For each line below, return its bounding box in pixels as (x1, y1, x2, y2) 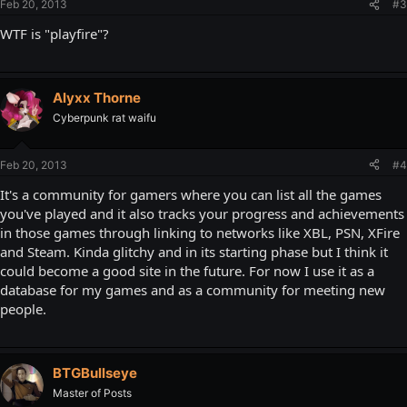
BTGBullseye (53, 363, 137, 382)
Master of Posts (53, 385, 132, 400)
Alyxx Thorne (53, 89, 141, 106)
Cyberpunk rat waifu (53, 111, 156, 124)
